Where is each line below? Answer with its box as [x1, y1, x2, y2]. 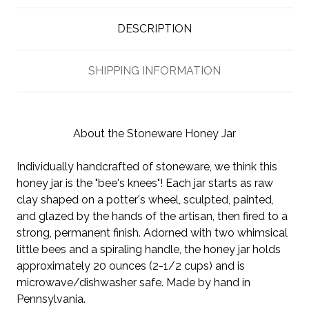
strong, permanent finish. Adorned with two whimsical [17, 226, 288, 239]
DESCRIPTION [117, 21, 192, 35]
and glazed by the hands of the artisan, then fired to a [17, 209, 288, 223]
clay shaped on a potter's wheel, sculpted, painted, [17, 192, 274, 206]
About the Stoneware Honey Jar [73, 126, 236, 140]
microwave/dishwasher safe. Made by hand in [17, 275, 250, 289]
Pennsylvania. [17, 292, 86, 306]
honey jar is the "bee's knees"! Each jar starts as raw [17, 176, 273, 190]
